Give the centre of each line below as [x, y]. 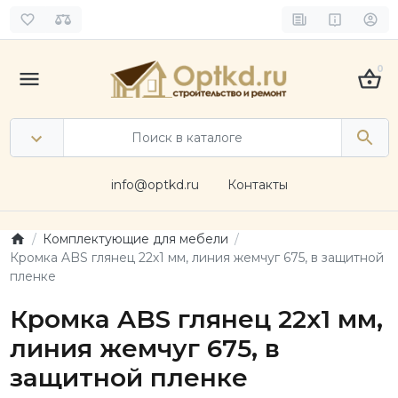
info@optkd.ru [155, 185]
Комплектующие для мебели [135, 239]
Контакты [257, 185]
